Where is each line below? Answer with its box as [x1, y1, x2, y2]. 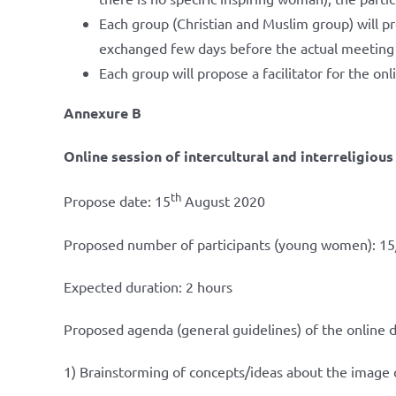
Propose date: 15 [64, 192, 171, 210]
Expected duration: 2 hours [64, 277, 232, 295]
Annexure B [64, 103, 141, 123]
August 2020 [181, 192, 265, 210]
